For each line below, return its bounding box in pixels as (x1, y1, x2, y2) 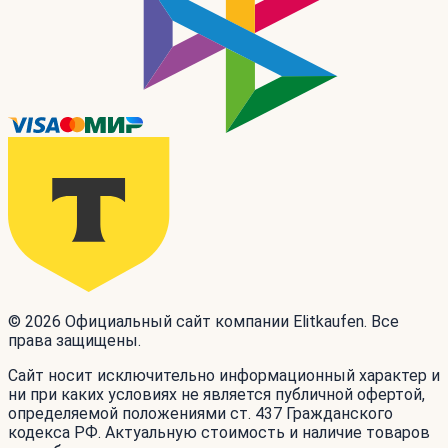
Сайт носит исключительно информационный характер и (8, 366, 440, 386)
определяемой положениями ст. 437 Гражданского (8, 404, 393, 424)
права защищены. (8, 331, 141, 351)
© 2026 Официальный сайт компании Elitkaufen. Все (8, 312, 399, 332)
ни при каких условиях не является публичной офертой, (8, 385, 425, 405)
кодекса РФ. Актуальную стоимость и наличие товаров (8, 423, 430, 443)
